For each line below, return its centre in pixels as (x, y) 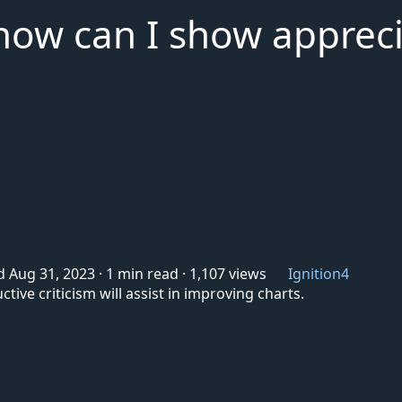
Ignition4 (319, 274)
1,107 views (228, 274)
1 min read (142, 274)
